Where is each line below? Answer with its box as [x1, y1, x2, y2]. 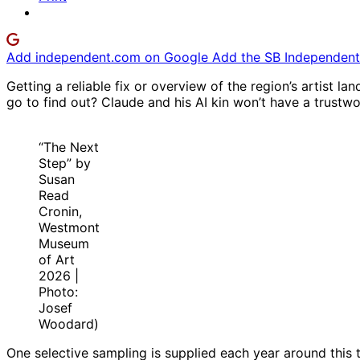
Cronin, [39, 203, 82, 220]
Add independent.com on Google [6, 49, 212, 66]
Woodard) [39, 316, 99, 333]
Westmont [39, 219, 100, 236]
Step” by [39, 155, 91, 172]
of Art [39, 252, 75, 268]
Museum [39, 235, 89, 252]
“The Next [39, 139, 99, 156]
